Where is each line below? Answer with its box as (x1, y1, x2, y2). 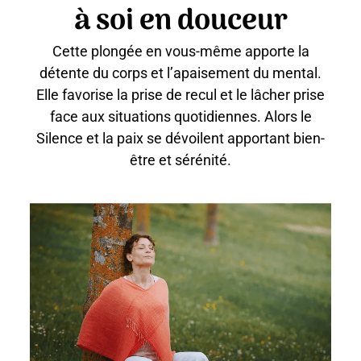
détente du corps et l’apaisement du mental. (39, 64, 322, 81)
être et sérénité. (130, 151, 231, 168)
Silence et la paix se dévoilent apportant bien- (36, 129, 325, 147)
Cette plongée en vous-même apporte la (52, 42, 309, 60)
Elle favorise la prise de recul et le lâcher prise (36, 85, 325, 103)
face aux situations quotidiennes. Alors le (49, 107, 312, 125)
